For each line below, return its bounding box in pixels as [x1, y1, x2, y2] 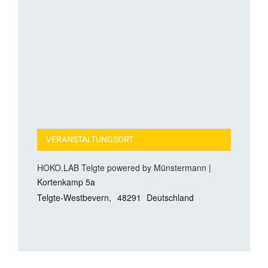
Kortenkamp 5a [37, 176, 95, 188]
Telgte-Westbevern [37, 191, 109, 204]
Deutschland [147, 191, 194, 204]
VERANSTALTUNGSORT [46, 135, 133, 145]
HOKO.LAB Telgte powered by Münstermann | [37, 162, 211, 174]
